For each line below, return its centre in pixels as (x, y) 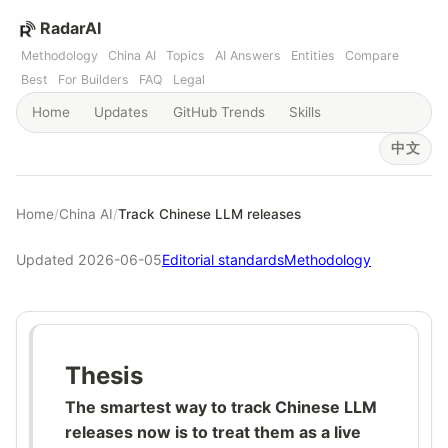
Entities (313, 55)
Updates (121, 111)
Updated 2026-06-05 (89, 259)
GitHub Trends (218, 111)
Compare (372, 55)
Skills (305, 111)
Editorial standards (223, 259)
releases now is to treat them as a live (213, 431)
